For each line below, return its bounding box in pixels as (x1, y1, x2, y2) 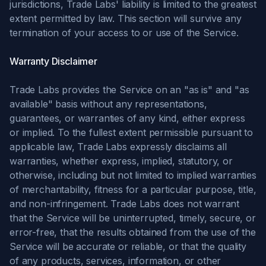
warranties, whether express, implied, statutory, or (9, 155, 233, 167)
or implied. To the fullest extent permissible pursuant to (9, 126, 253, 138)
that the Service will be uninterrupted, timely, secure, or (9, 212, 256, 224)
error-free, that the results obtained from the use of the (9, 226, 256, 238)
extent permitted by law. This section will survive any (9, 12, 242, 24)
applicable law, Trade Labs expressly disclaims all (9, 141, 227, 153)
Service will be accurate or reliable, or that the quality (9, 240, 246, 252)
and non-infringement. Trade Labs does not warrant (9, 198, 240, 210)
